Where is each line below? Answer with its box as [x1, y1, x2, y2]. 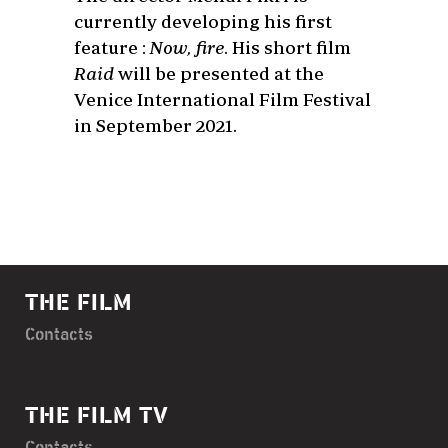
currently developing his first [74, 10, 332, 32]
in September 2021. [74, 114, 237, 136]
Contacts [25, 323, 93, 348]
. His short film [224, 36, 351, 58]
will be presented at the [114, 62, 324, 84]
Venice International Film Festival [74, 88, 371, 110]
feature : [74, 36, 150, 58]
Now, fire [150, 36, 224, 58]
